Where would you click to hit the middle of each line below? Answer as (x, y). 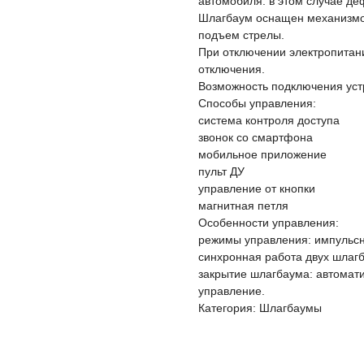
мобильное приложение (262, 154)
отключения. (232, 69)
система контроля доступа (269, 120)
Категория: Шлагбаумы (260, 308)
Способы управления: (257, 103)
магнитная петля (243, 206)
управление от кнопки (257, 188)
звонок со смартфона (256, 137)
